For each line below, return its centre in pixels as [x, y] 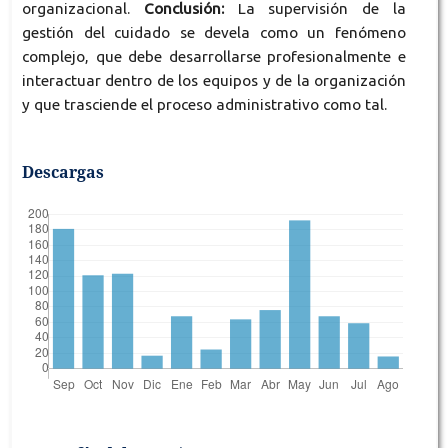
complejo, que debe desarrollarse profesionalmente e [214, 57]
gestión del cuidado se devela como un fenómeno [214, 33]
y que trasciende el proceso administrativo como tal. [204, 105]
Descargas [62, 172]
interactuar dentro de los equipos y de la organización [214, 81]
